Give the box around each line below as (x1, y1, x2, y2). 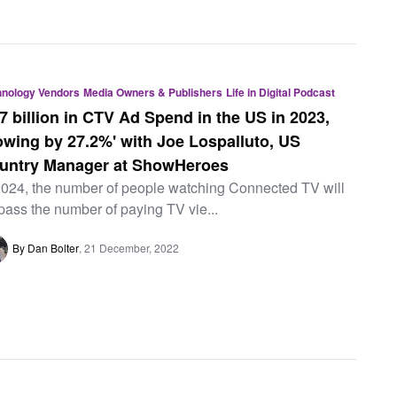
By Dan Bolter (12, 239, 80, 255)
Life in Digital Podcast (226, 84, 336, 101)
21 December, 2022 (84, 239, 180, 255)
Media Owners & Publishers (83, 84, 223, 101)
